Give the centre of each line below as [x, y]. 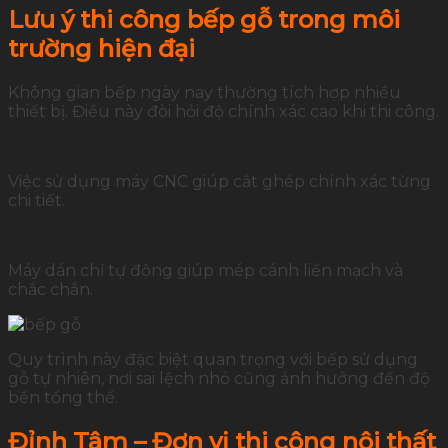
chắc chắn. [50, 289]
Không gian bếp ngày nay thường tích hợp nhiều [204, 92]
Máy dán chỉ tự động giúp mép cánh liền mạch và [205, 270]
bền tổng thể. [63, 397]
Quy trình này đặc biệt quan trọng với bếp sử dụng [213, 359]
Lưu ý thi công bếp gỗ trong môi [204, 19]
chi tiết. [36, 200]
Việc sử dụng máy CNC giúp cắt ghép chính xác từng [219, 181]
